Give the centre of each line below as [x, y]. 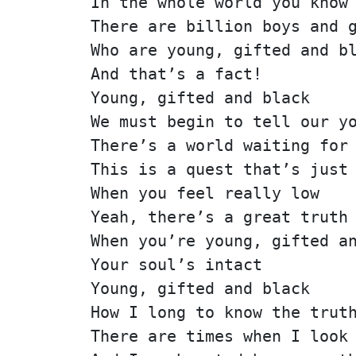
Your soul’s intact [176, 264]
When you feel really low [205, 193]
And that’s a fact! [176, 74]
